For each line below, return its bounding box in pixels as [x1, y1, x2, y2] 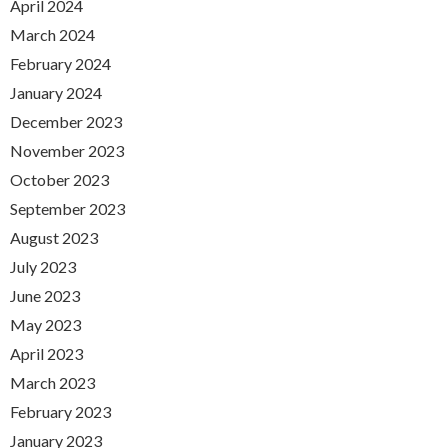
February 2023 [10, 402, 111, 422]
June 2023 [10, 286, 80, 306]
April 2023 [10, 344, 83, 364]
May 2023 [10, 315, 81, 335]
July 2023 [10, 257, 76, 277]
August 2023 [10, 228, 98, 248]
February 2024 [10, 54, 111, 74]
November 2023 [10, 141, 124, 161]
